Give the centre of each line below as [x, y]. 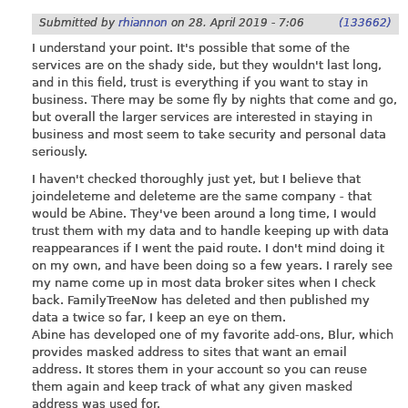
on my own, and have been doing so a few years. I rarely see [212, 265]
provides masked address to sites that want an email [189, 352]
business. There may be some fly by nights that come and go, [214, 100]
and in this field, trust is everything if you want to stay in [200, 83]
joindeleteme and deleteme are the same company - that [202, 196]
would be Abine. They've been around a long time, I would [204, 213]
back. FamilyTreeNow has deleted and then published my [201, 300]
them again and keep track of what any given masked [192, 386]
